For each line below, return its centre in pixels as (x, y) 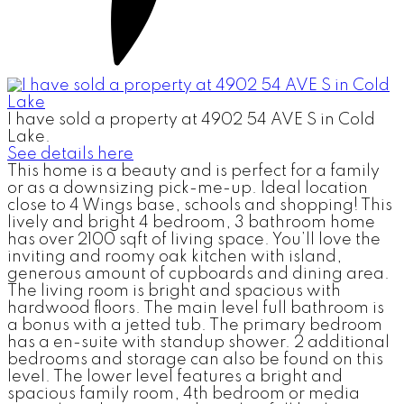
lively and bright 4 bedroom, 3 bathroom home (191, 223)
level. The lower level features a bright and (175, 377)
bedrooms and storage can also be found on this (195, 360)
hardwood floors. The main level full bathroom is (196, 309)
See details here (70, 155)
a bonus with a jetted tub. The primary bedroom (195, 326)
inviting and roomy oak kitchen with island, (174, 257)
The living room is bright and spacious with (174, 292)
